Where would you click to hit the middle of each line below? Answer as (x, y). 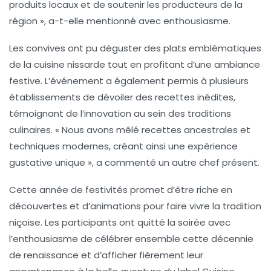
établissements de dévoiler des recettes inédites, (122, 97)
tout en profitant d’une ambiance (183, 65)
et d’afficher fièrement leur (141, 255)
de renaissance (44, 255)
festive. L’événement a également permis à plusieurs (129, 81)
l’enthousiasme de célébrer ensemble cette (110, 239)
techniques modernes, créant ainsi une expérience (123, 146)
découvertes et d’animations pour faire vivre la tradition (135, 206)
